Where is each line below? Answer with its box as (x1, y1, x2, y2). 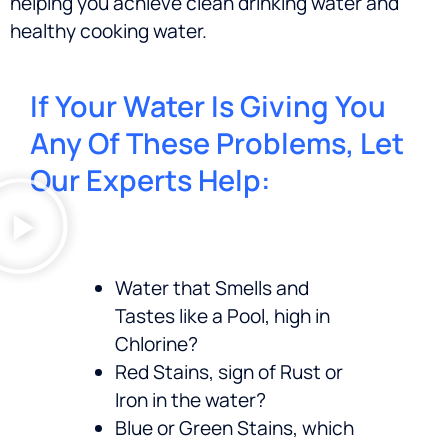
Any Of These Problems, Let (30, 123, 404, 164)
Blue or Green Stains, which (115, 415, 354, 442)
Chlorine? (115, 331, 198, 358)
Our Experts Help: (30, 160, 270, 201)
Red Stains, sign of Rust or (115, 359, 343, 386)
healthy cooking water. (10, 18, 207, 45)
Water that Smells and (115, 275, 309, 302)
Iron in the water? (115, 387, 266, 414)
